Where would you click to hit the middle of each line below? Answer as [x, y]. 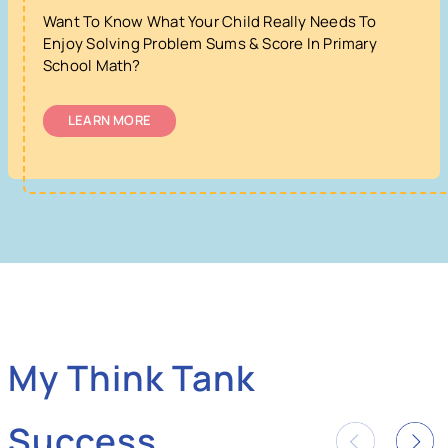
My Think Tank [131, 377]
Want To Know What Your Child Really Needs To [210, 21]
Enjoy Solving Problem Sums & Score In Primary [210, 43]
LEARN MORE [109, 120]
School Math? [92, 65]
